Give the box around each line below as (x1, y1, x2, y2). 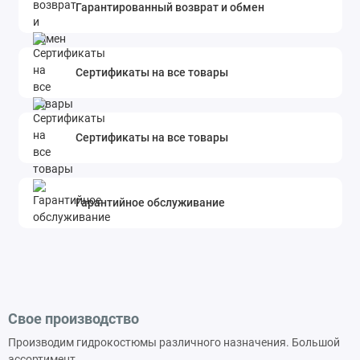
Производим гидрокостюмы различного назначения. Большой (8, 335, 340, 350)
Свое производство (8, 309, 139, 327)
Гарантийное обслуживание (76, 195, 226, 209)
